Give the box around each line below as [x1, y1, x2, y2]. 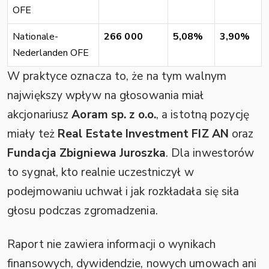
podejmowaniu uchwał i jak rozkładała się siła [7, 184, 240, 200]
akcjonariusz [7, 107, 72, 123]
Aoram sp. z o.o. [71, 107, 156, 123]
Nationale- [13, 30, 58, 44]
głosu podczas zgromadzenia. [7, 203, 158, 219]
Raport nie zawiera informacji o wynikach [7, 237, 216, 253]
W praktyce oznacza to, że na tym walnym [7, 68, 226, 85]
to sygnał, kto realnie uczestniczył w [7, 165, 194, 181]
